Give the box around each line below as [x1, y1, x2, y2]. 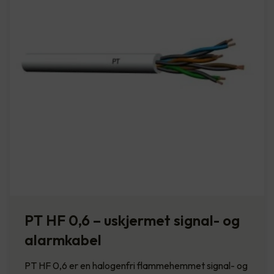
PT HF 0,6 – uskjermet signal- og [24, 210, 240, 229]
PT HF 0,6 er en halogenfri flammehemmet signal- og [24, 259, 248, 272]
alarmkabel [24, 230, 102, 249]
